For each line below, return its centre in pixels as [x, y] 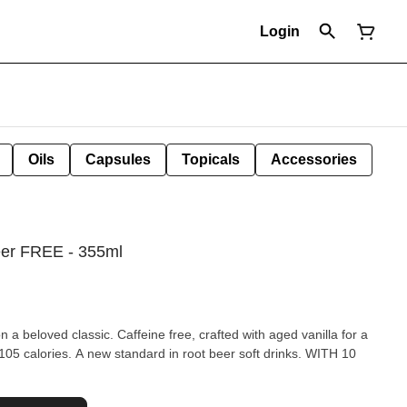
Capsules [118, 159]
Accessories [314, 159]
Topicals [211, 159]
